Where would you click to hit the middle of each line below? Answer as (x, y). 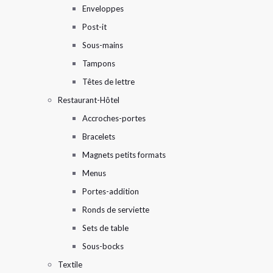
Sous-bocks (103, 246)
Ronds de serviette (116, 209)
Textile (70, 264)
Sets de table (105, 228)
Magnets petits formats (124, 154)
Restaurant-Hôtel (89, 100)
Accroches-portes (114, 118)
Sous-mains (103, 45)
